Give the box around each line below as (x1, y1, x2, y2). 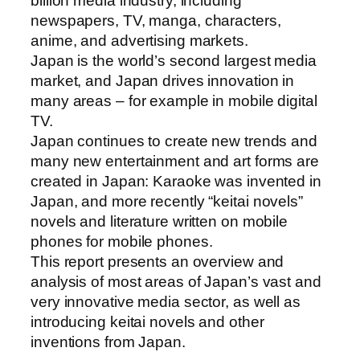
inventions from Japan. (31, 333, 186, 351)
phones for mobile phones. (31, 233, 213, 251)
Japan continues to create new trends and (31, 133, 317, 150)
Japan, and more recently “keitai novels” (31, 193, 303, 211)
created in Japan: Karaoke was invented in (31, 173, 321, 190)
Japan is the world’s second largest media (31, 52, 317, 70)
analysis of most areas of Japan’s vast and (31, 273, 321, 291)
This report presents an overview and (31, 253, 284, 271)
